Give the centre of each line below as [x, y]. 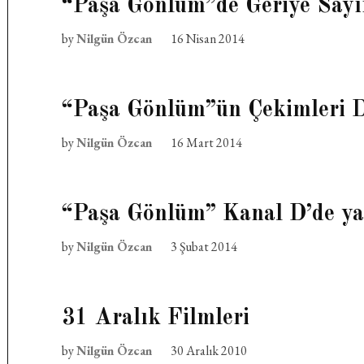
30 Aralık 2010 [209, 351]
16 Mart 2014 [207, 143]
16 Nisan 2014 [208, 39]
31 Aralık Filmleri [156, 318]
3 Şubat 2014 [204, 247]
